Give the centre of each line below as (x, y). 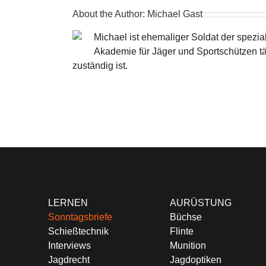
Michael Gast (175, 14)
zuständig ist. (100, 65)
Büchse (186, 217)
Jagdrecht (69, 259)
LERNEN (68, 202)
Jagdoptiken (195, 259)
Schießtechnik (78, 231)
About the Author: (110, 14)
